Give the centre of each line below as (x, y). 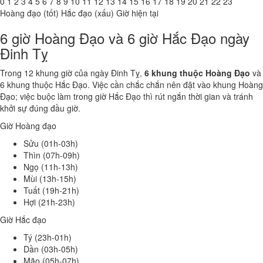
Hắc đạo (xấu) (87, 13)
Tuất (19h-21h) (51, 190)
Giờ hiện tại (137, 13)
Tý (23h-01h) (48, 237)
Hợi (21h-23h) (49, 202)
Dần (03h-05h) (51, 249)
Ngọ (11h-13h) (51, 167)
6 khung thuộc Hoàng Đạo (197, 73)
